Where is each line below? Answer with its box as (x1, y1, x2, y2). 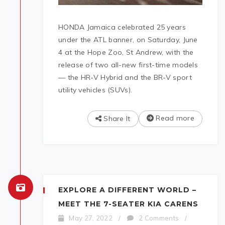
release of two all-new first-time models (58, 60, 198, 69)
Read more (154, 113, 194, 123)
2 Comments (139, 213, 179, 222)
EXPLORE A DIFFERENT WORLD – (58, 185, 196, 194)
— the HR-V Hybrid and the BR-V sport (58, 72, 192, 82)
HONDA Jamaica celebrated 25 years (58, 22, 186, 32)
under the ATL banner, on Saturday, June (58, 35, 198, 44)
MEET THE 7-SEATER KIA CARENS (58, 199, 198, 208)
